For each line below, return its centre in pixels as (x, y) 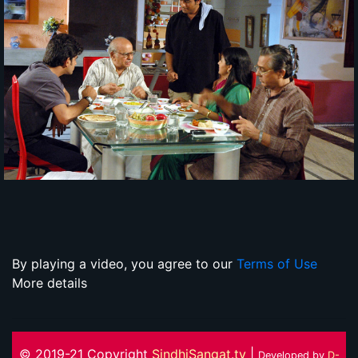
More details (50, 283)
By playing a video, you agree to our (124, 264)
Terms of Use (277, 264)
